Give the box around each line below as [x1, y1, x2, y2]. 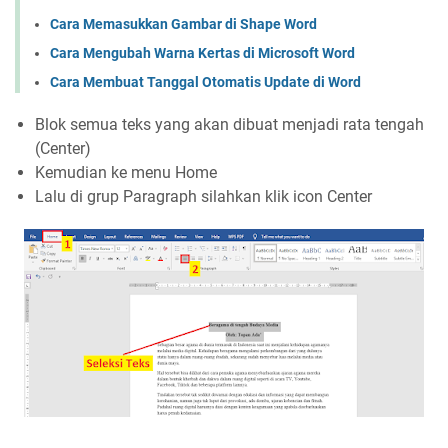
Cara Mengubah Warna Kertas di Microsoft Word [50, 45, 355, 62]
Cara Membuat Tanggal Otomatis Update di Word [50, 74, 361, 91]
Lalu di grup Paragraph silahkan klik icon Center [35, 187, 372, 207]
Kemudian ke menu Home [35, 163, 217, 183]
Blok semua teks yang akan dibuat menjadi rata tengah [35, 115, 424, 135]
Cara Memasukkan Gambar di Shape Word [50, 16, 317, 33]
